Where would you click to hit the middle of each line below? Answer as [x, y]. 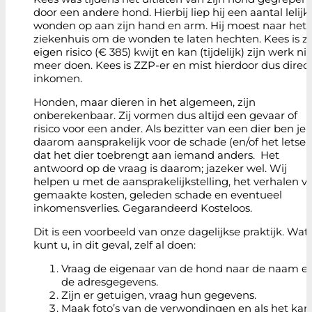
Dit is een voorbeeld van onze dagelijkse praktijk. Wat [171, 232]
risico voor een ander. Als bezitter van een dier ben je [170, 128]
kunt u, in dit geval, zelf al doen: [115, 245]
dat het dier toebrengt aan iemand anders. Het [156, 155]
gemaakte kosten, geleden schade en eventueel [158, 195]
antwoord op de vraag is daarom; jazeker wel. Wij [160, 168]
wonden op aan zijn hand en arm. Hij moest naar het [170, 25]
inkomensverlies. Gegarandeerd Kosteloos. [143, 208]
